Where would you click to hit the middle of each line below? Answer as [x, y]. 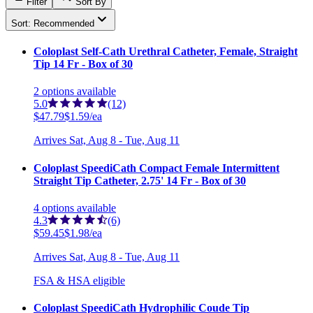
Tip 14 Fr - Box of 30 [83, 64]
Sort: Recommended [53, 23]
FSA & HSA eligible [79, 280]
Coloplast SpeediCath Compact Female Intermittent [156, 168]
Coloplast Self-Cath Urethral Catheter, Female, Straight [166, 52]
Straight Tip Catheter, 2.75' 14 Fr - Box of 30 [140, 180]
